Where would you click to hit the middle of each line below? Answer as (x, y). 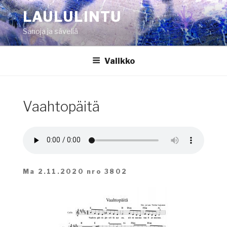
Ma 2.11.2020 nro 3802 (75, 171)
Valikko (119, 61)
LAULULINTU (72, 17)
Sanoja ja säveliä (50, 31)
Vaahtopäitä (61, 107)
